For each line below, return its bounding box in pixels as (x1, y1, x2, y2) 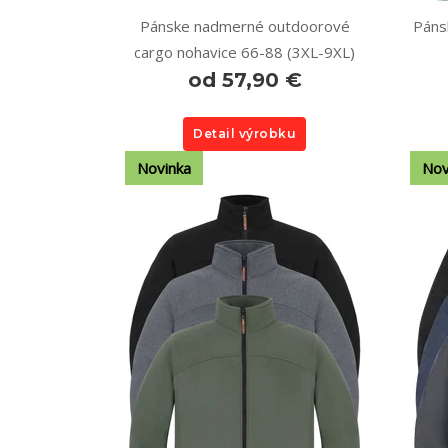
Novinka (137, 158, 191, 178)
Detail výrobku (193, 126, 296, 141)
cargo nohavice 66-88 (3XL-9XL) (134, 42, 355, 62)
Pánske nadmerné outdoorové (139, 16, 350, 36)
